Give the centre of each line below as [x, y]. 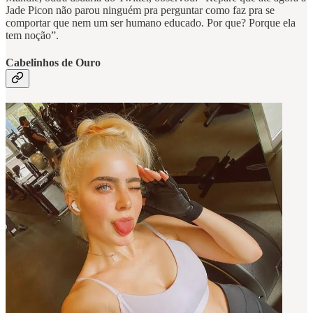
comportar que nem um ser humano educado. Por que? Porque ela [151, 22]
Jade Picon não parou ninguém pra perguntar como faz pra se [140, 10]
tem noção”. [34, 35]
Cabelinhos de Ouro [53, 62]
